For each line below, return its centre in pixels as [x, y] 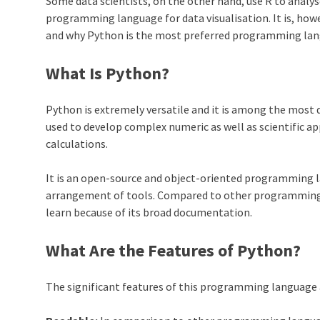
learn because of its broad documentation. [150, 212]
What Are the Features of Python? [174, 250]
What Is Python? [108, 73]
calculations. [79, 143]
